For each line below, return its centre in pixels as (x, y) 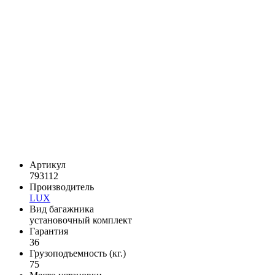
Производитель (62, 187)
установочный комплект (81, 220)
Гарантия (49, 231)
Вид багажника (62, 209)
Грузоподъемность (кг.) (78, 253)
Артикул (48, 165)
